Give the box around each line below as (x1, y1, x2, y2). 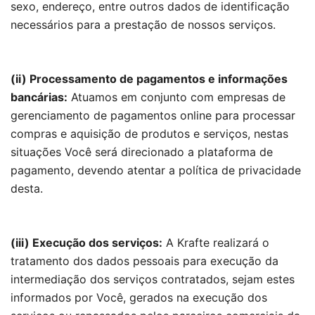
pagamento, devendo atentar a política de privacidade (11, 163, 301, 177)
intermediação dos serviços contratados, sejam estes (11, 272, 295, 286)
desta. (11, 181, 43, 195)
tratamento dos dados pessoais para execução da (11, 254, 278, 268)
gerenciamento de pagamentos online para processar (11, 108, 295, 122)
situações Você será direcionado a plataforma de (11, 145, 273, 159)
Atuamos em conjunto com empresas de (67, 90, 285, 104)
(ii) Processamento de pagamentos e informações (11, 72, 288, 86)
